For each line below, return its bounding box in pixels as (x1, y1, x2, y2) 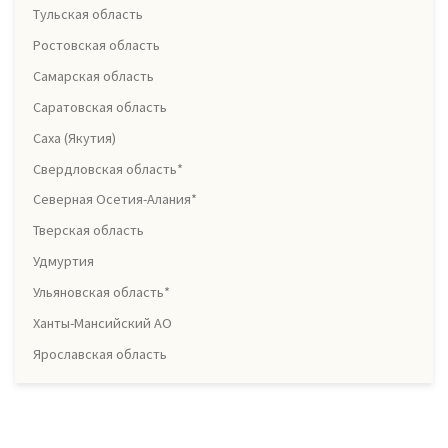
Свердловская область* (33, 159, 183, 178)
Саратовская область (33, 97, 167, 116)
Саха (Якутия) (33, 128, 116, 147)
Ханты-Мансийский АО (33, 314, 172, 333)
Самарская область (33, 66, 154, 85)
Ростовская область (33, 35, 160, 54)
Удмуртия (33, 252, 94, 271)
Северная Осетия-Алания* (33, 190, 197, 209)
